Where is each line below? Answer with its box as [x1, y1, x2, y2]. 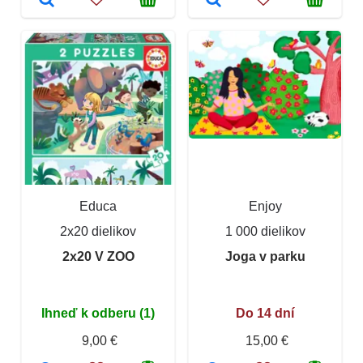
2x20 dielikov [60, 224, 136, 238]
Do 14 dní [236, 305, 294, 320]
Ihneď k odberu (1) [41, 305, 155, 320]
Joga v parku [224, 249, 305, 263]
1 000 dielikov [224, 224, 305, 238]
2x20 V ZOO [62, 249, 135, 263]
